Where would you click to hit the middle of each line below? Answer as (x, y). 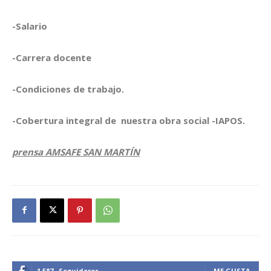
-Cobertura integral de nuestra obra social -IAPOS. (129, 120)
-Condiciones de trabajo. (68, 89)
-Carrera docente (52, 57)
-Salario (30, 26)
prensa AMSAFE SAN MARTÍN (76, 152)
